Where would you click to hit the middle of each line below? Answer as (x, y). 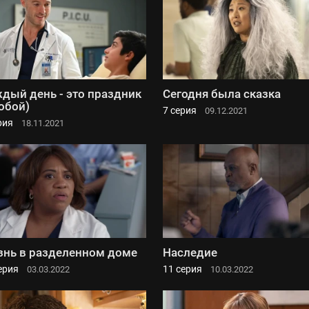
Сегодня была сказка (222, 93)
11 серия (182, 269)
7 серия (180, 110)
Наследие (190, 252)
